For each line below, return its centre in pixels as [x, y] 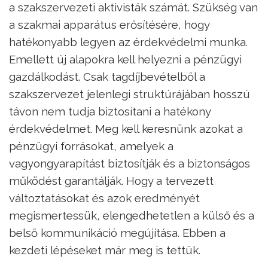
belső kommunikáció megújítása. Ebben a [117, 232]
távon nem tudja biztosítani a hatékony [110, 111]
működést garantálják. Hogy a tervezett [111, 180]
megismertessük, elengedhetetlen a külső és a [132, 215]
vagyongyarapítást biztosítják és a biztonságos [130, 163]
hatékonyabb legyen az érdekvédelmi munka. [128, 42]
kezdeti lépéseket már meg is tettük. [105, 250]
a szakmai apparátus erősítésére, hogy [109, 24]
